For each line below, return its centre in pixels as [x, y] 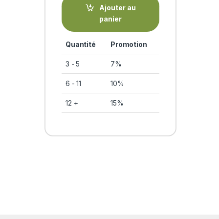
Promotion [129, 44]
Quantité [80, 44]
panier [110, 19]
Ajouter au [117, 7]
